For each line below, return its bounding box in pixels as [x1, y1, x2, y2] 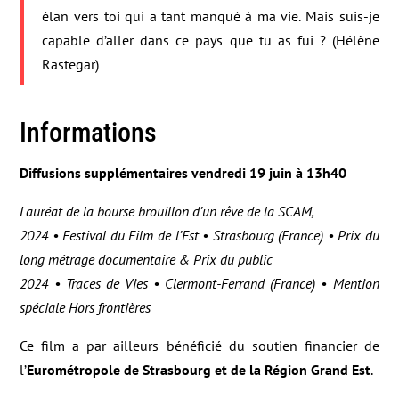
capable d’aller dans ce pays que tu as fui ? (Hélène [42, 30, 379, 49]
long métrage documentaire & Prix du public [20, 249, 273, 268]
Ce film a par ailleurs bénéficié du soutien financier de [20, 336, 379, 354]
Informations [20, 116, 158, 148]
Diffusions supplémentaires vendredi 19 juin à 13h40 [20, 163, 347, 182]
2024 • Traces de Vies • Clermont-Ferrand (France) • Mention [20, 273, 379, 292]
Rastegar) [42, 54, 100, 73]
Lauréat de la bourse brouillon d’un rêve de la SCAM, [20, 201, 315, 220]
